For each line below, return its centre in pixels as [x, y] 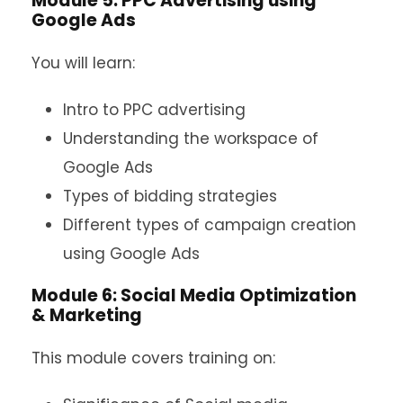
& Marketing [87, 316]
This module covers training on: [153, 358]
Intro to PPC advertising [154, 110]
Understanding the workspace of [191, 139]
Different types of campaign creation [210, 225]
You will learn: [83, 63]
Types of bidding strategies [170, 197]
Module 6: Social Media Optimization [194, 296]
